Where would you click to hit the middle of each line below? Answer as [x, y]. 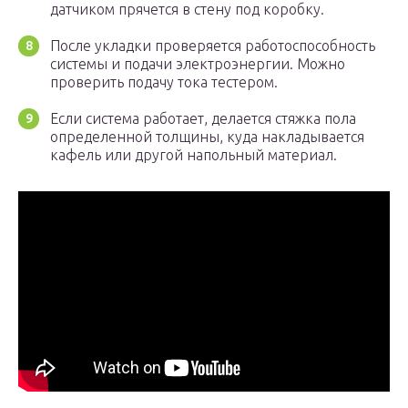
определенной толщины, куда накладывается [207, 137]
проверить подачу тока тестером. [164, 82]
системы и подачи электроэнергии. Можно [198, 64]
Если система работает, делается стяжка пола [203, 119]
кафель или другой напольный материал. [194, 155]
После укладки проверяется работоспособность [213, 46]
